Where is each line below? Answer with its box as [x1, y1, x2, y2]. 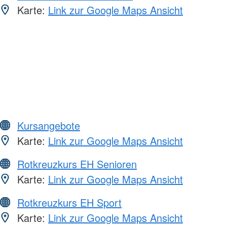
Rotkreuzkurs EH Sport [17, 195, 122, 210]
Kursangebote [17, 118, 80, 133]
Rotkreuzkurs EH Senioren [17, 157, 137, 172]
